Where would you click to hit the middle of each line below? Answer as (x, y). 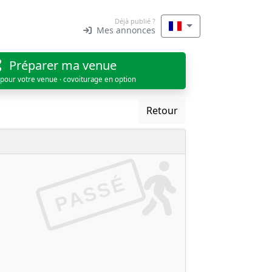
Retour (162, 110)
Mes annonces (124, 30)
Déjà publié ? (135, 21)
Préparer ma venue (62, 65)
